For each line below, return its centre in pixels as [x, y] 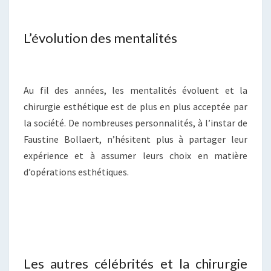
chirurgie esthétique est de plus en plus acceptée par [135, 107]
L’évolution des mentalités [100, 38]
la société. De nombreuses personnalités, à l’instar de [135, 123]
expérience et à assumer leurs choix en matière [135, 156]
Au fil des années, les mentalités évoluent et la [135, 90]
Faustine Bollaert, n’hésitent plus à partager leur [135, 139]
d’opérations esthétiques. [76, 172]
